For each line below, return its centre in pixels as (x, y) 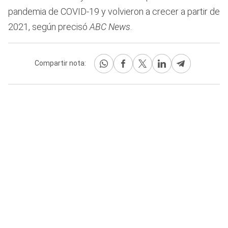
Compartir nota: (60, 63)
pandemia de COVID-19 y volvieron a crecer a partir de (114, 11)
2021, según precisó (49, 26)
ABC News (110, 26)
